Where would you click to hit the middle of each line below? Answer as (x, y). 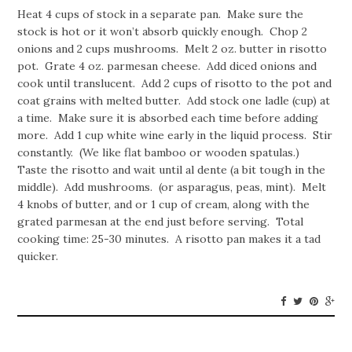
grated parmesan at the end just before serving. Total (161, 222)
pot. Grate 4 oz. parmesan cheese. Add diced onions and (167, 66)
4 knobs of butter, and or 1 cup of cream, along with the (164, 204)
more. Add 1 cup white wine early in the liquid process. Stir (175, 135)
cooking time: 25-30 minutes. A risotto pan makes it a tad (169, 239)
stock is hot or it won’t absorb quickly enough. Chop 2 (163, 31)
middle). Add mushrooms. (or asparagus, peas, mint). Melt (172, 187)
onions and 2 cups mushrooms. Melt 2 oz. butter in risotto (172, 49)
